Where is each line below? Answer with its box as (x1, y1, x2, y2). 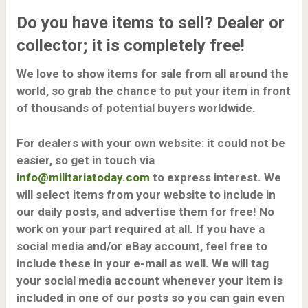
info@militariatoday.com (16, 170, 150, 184)
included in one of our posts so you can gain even (16, 290, 285, 305)
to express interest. (149, 170, 264, 184)
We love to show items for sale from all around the (16, 67, 289, 81)
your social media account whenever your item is (16, 273, 283, 287)
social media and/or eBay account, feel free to (16, 239, 267, 253)
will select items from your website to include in (16, 187, 276, 201)
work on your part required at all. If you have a (16, 221, 265, 236)
